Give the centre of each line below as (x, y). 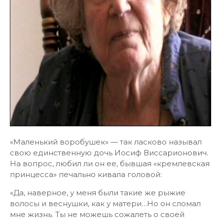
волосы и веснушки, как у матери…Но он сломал (105, 203)
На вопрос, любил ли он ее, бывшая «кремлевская (110, 164)
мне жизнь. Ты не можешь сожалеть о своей (97, 214)
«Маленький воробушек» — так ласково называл (106, 142)
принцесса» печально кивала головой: (86, 174)
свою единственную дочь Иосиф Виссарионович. (109, 153)
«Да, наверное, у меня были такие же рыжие (98, 193)
